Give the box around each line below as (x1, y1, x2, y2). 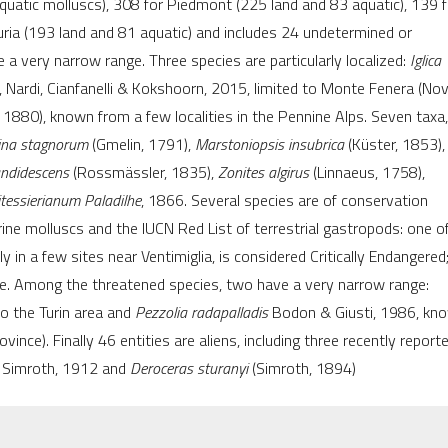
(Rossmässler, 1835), (69, 160, 218, 185)
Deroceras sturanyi (130, 356, 252, 381)
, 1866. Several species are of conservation (141, 188, 428, 213)
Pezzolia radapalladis (135, 300, 268, 325)
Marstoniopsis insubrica (195, 132, 344, 157)
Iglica (410, 48, 441, 73)
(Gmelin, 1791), (88, 132, 195, 157)
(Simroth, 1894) (252, 356, 356, 381)
